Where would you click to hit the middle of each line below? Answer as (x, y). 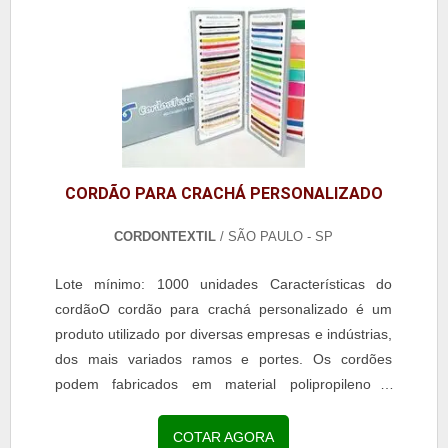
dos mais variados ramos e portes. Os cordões (223, 359)
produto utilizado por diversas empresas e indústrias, (223, 334)
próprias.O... (94, 434)
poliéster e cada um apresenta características (223, 409)
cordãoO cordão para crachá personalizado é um (223, 309)
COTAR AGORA (224, 437)
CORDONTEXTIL (165, 237)
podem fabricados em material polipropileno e (223, 384)
